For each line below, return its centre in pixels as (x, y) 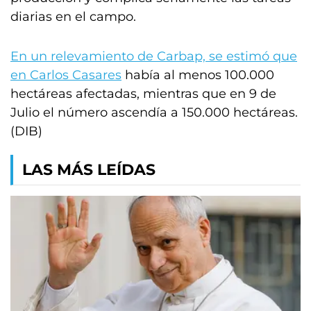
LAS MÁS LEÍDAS (89, 170)
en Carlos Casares (66, 75)
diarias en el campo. (73, 17)
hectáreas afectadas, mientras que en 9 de (143, 94)
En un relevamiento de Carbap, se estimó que (154, 56)
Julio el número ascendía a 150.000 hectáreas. (154, 112)
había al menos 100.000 (198, 75)
